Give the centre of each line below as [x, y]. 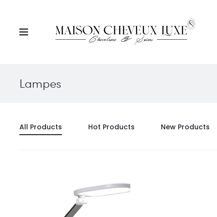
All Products [41, 127]
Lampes [40, 83]
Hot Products [111, 127]
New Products [185, 127]
